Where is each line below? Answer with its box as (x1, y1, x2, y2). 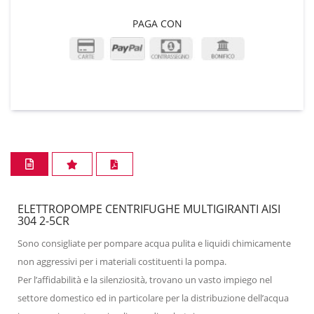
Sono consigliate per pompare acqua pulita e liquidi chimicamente (18, 236, 291, 250)
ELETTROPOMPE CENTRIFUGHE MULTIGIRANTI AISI (18, 200, 280, 217)
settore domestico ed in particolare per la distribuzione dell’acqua (18, 291, 289, 304)
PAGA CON (132, 17, 182, 31)
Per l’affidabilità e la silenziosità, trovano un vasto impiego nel (18, 273, 272, 286)
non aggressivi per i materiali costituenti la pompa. (18, 254, 226, 268)
